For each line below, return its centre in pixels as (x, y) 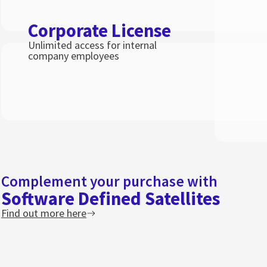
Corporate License (100, 30)
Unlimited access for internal (92, 45)
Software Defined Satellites (111, 198)
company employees (74, 55)
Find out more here (44, 213)
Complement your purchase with (109, 181)
